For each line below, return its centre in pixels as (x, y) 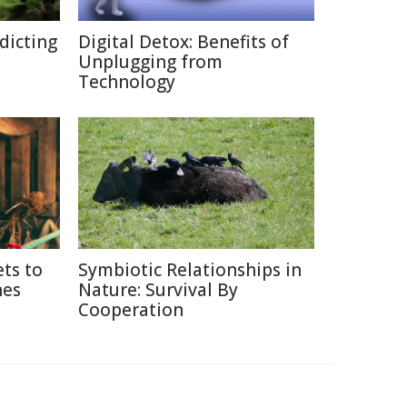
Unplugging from (150, 62)
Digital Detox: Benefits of (184, 42)
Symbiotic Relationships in (190, 270)
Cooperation (131, 310)
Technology (127, 82)
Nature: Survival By (158, 290)
